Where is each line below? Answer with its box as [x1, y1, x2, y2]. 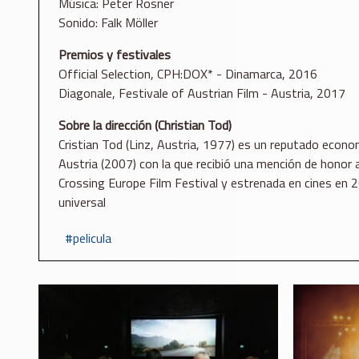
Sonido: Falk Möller [58, 13, 158, 33]
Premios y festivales [58, 45, 171, 65]
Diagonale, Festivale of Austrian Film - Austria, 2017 [58, 83, 345, 103]
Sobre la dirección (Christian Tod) [58, 115, 232, 135]
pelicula [73, 228, 111, 248]
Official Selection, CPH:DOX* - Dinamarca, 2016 [58, 64, 317, 84]
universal [58, 192, 106, 212]
